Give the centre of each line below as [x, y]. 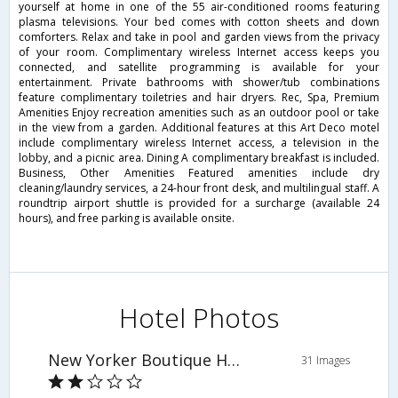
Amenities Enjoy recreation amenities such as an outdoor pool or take [199, 113]
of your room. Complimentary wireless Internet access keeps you [199, 52]
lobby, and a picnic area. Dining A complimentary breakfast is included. [199, 158]
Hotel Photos [199, 318]
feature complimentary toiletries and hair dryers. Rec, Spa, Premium [199, 98]
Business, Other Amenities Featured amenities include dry [199, 173]
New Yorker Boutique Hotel [233, 360]
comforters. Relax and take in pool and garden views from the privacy [199, 37]
